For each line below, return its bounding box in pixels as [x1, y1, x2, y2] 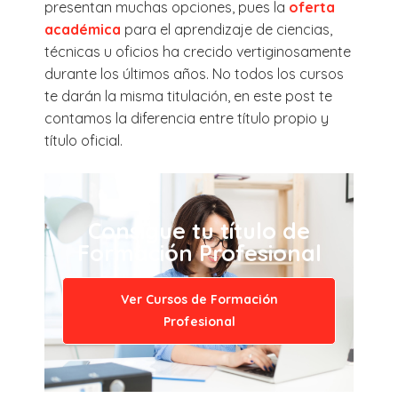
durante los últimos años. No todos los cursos [44, 64, 344, 83]
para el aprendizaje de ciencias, [121, 20, 332, 38]
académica [44, 20, 121, 38]
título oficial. [44, 131, 123, 149]
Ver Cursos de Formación [120, 291, 278, 308]
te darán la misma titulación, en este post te [44, 86, 332, 105]
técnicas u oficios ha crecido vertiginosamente [44, 42, 351, 60]
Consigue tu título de [88, 217, 310, 245]
